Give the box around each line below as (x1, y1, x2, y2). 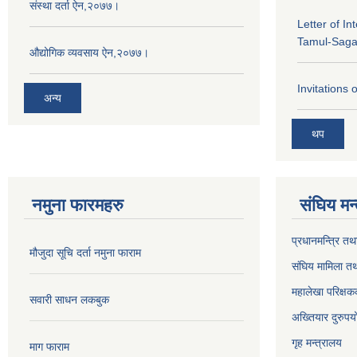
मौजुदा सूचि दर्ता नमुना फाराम (29, 245, 141, 259)
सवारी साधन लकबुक (29, 292, 109, 306)
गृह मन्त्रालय (292, 335, 342, 349)
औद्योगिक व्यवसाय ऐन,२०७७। (29, 46, 149, 59)
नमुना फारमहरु (32, 194, 124, 215)
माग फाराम (29, 339, 69, 353)
